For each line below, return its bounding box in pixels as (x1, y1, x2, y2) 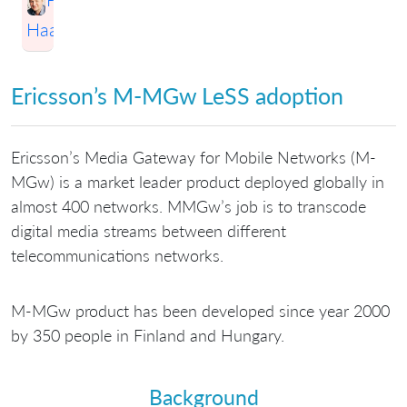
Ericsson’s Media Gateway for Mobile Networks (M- (11, 147, 376, 168)
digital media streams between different (11, 221, 286, 242)
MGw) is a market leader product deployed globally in (11, 172, 384, 193)
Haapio (26, 17, 82, 40)
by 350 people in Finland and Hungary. (11, 325, 284, 346)
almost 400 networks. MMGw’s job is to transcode (11, 196, 366, 217)
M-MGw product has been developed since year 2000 (11, 301, 390, 322)
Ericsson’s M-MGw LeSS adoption (11, 81, 343, 109)
